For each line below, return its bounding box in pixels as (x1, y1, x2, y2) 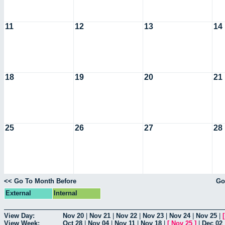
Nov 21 (89, 211, 110, 219)
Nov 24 (169, 211, 190, 219)
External (6, 189, 31, 197)
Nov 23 (143, 211, 164, 219)
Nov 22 (116, 211, 137, 219)
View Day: (4, 211, 35, 219)
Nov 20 (63, 211, 84, 219)
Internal (54, 189, 77, 197)
